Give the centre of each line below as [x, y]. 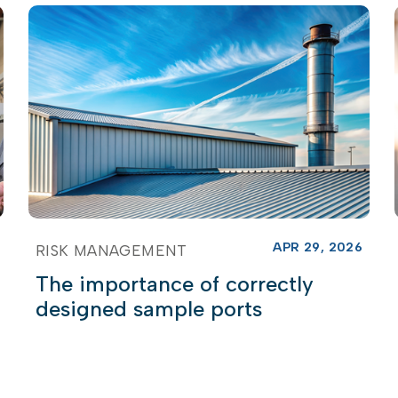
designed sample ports [148, 308]
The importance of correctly [174, 283]
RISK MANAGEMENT [111, 250]
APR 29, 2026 [318, 247]
